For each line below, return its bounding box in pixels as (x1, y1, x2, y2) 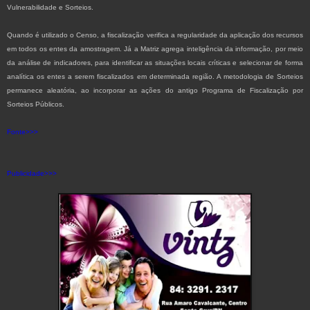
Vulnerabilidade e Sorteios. (7, 3, 93, 12)
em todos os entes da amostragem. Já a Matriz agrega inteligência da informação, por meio (7, 45, 303, 53)
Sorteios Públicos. (7, 100, 64, 109)
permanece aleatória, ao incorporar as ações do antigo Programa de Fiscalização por (7, 86, 303, 95)
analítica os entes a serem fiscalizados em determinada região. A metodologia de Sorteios (7, 73, 303, 81)
